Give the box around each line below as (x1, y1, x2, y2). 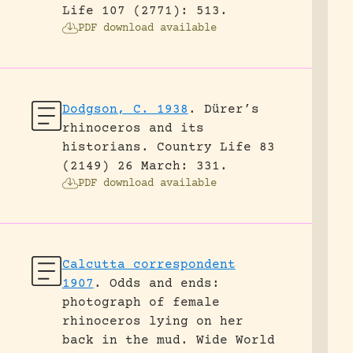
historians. (61, 140, 149, 154)
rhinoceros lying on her (61, 314, 243, 329)
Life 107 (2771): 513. (61, 4, 228, 18)
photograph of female (61, 295, 220, 310)
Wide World (195, 333, 275, 347)
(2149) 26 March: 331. (61, 159, 228, 173)
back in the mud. (61, 333, 188, 347)
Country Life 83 (156, 140, 275, 154)
